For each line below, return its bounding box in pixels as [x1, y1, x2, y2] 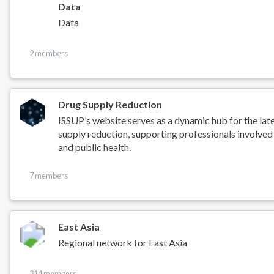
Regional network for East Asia [58, 236, 188, 248]
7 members [29, 171, 68, 181]
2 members [29, 48, 68, 59]
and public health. [58, 141, 131, 153]
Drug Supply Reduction [58, 98, 163, 111]
